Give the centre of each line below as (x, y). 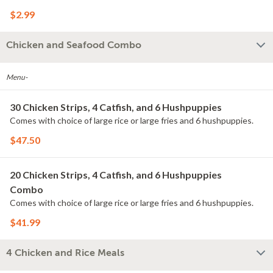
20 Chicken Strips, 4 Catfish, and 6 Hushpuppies (116, 175)
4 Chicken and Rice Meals (65, 253)
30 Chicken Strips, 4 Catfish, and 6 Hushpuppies (116, 107)
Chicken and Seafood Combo (74, 45)
